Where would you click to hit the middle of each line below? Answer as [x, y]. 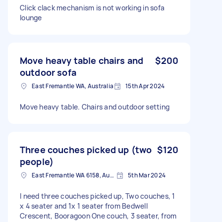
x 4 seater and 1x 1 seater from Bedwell [84, 206]
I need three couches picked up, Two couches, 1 [98, 196]
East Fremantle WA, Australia [73, 86]
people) [37, 161]
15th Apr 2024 [145, 86]
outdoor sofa [48, 72]
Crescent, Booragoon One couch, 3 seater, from [98, 216]
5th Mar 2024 [147, 175]
